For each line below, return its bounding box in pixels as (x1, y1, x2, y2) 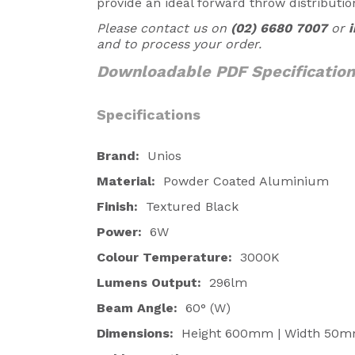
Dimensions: (97, 326, 181, 341)
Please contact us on (97, 21, 231, 36)
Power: (97, 224, 146, 239)
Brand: (97, 148, 143, 163)
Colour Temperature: (97, 250, 236, 265)
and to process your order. (97, 36, 261, 52)
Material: (97, 174, 155, 189)
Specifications (97, 106, 200, 123)
